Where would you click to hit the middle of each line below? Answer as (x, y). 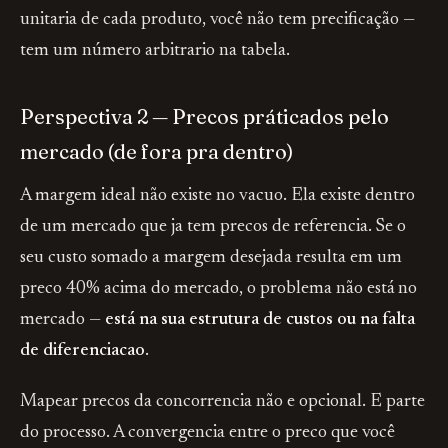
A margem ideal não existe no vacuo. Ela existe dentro (217, 196)
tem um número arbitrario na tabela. (155, 51)
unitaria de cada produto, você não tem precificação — (217, 20)
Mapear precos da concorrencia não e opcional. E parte (222, 402)
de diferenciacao (82, 351)
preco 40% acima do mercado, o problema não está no (218, 289)
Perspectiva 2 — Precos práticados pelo (204, 116)
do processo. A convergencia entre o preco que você (207, 433)
